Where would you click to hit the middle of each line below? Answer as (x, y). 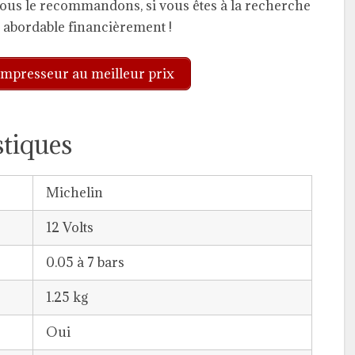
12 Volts (70, 227)
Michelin (74, 192)
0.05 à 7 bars (85, 262)
